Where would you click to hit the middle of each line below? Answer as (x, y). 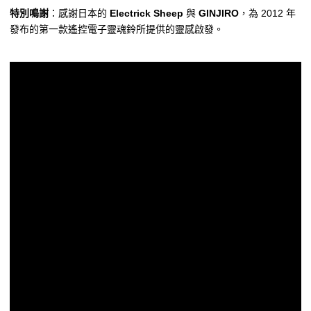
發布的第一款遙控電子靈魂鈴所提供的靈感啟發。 (117, 29)
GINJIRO (219, 13)
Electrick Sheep (146, 13)
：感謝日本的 (79, 13)
